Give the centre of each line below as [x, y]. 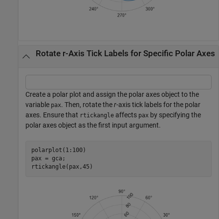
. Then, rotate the [88, 104]
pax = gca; [48, 159]
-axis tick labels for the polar [158, 104]
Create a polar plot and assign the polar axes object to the [112, 94]
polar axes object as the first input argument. [93, 125]
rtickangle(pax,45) [62, 167]
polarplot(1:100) [58, 150]
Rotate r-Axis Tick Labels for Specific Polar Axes [125, 54]
